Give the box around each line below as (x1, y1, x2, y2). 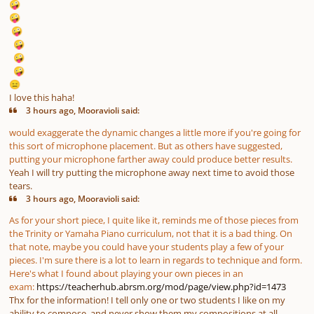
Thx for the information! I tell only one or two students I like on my (9, 293, 285, 306)
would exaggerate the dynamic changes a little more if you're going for (9, 125, 301, 139)
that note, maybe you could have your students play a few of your (9, 240, 284, 253)
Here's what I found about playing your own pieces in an (9, 266, 243, 280)
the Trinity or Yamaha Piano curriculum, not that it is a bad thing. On (9, 226, 292, 240)
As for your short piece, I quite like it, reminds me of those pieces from (9, 213, 299, 226)
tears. (9, 179, 32, 192)
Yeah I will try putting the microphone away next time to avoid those (9, 165, 294, 179)
